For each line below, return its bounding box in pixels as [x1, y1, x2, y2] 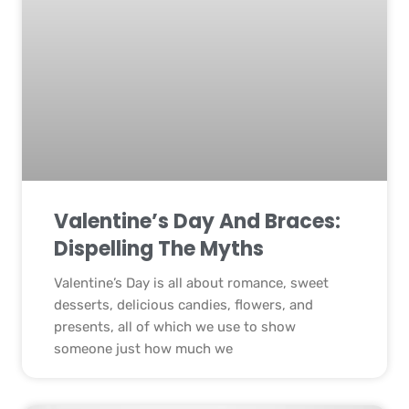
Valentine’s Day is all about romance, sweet [54, 274, 329, 291]
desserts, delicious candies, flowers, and [54, 296, 313, 313]
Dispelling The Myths [54, 234, 264, 263]
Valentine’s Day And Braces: [54, 206, 341, 236]
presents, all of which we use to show [54, 318, 296, 335]
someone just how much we [54, 340, 233, 357]
